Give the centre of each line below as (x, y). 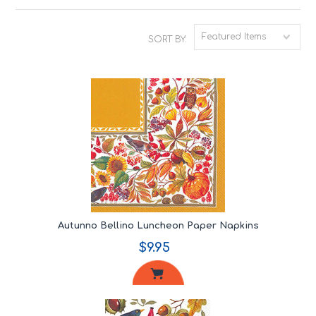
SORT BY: (167, 39)
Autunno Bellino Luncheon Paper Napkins (158, 226)
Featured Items (233, 37)
